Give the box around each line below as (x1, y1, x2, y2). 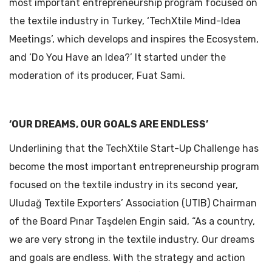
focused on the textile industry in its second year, (9, 179, 238, 191)
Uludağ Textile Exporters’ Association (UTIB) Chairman (9, 197, 257, 209)
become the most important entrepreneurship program (9, 161, 259, 172)
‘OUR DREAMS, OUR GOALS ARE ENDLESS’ (9, 118, 208, 130)
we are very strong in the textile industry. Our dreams (9, 234, 254, 245)
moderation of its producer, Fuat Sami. (9, 70, 185, 81)
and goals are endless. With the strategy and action (9, 252, 245, 263)
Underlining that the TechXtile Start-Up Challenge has (9, 143, 259, 154)
